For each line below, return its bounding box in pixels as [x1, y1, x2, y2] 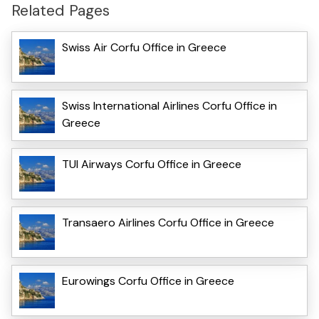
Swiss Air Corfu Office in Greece [62, 39, 226, 55]
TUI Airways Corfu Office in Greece [62, 156, 241, 172]
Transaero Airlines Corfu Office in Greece [62, 214, 274, 230]
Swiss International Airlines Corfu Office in [62, 98, 277, 113]
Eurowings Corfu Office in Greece [62, 273, 234, 288]
